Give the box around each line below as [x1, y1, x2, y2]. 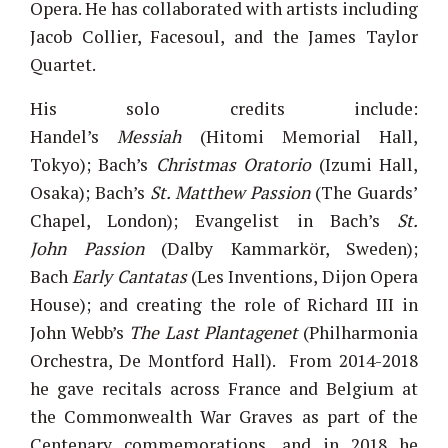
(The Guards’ [315, 180, 418, 204]
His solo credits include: [30, 96, 418, 120]
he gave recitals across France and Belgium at [30, 376, 418, 400]
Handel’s [30, 124, 118, 148]
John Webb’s [30, 320, 130, 344]
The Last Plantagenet [129, 320, 304, 344]
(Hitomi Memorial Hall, [181, 124, 418, 148]
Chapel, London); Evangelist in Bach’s [30, 208, 397, 232]
